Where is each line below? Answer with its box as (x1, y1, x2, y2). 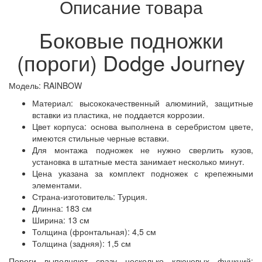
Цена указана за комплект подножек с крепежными (32, 167, 253, 179)
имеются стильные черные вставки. (32, 132, 169, 144)
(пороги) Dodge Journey (17, 47, 245, 77)
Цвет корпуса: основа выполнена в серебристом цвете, (32, 120, 253, 132)
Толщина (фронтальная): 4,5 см (32, 225, 156, 237)
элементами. (32, 178, 82, 191)
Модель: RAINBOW (9, 79, 82, 91)
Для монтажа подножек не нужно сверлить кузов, (32, 143, 253, 156)
